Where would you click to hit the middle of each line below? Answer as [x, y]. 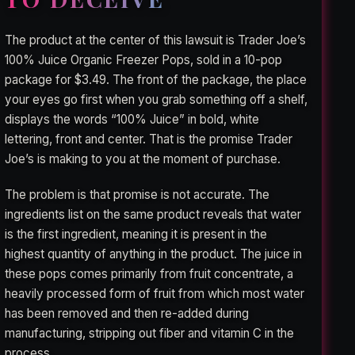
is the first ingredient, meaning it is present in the [136, 234]
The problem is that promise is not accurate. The [137, 194]
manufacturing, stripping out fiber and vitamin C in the [150, 333]
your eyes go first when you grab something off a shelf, [157, 99]
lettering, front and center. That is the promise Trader [149, 139]
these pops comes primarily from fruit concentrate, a [149, 273]
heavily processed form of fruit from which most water [155, 293]
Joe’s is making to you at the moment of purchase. [143, 158]
